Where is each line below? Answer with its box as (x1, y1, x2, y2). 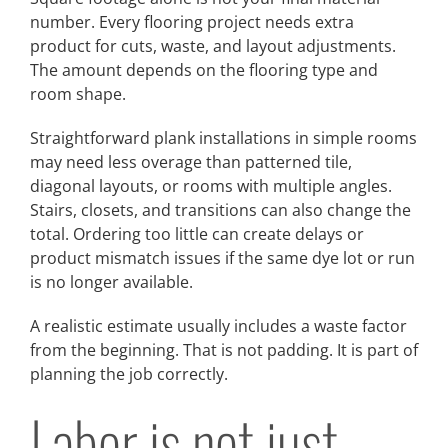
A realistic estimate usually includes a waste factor (30, 315, 407, 338)
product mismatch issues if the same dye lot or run (30, 247, 415, 270)
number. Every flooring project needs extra (30, 11, 354, 34)
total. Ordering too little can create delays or (30, 223, 364, 246)
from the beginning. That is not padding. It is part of (30, 339, 418, 362)
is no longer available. (30, 271, 193, 294)
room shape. (30, 83, 126, 106)
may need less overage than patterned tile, (30, 151, 352, 174)
